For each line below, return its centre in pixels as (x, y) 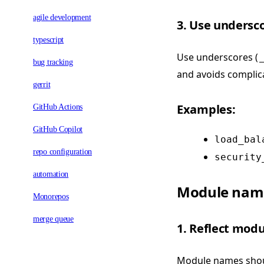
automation (51, 174)
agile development (62, 17)
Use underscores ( (217, 57)
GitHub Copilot (58, 129)
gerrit (42, 84)
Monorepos (51, 196)
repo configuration (62, 151)
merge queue (53, 219)
